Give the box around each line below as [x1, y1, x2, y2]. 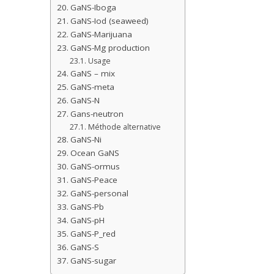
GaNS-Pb [70, 201, 104, 213]
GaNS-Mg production [70, 42, 150, 54]
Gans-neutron [70, 108, 124, 120]
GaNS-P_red [70, 228, 116, 240]
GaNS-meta [70, 81, 114, 93]
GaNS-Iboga [70, 2, 116, 13]
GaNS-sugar [70, 255, 116, 267]
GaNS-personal [70, 188, 128, 199]
